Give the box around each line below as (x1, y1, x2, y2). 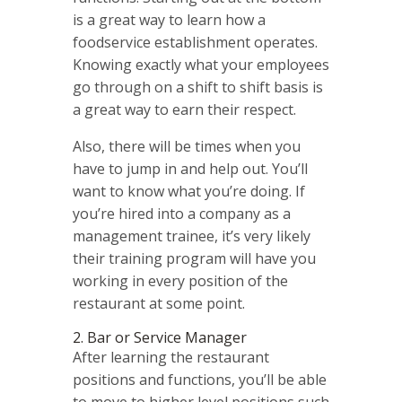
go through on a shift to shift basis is (72, 76, 323, 97)
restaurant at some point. (72, 293, 245, 313)
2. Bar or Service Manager (72, 327, 247, 347)
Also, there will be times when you (72, 135, 301, 156)
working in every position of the (72, 270, 288, 291)
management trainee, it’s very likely (72, 225, 310, 246)
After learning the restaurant (72, 346, 269, 367)
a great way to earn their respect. (72, 99, 296, 119)
